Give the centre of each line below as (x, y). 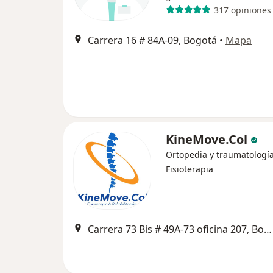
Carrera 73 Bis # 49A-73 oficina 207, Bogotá (268, 229)
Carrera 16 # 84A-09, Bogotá (152, 41)
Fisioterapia (190, 169)
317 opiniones (242, 10)
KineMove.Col (208, 140)
